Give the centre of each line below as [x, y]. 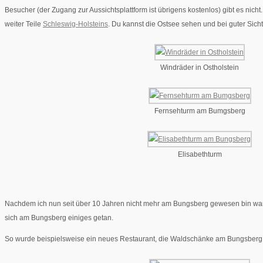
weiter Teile [24, 24]
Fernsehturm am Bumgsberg [200, 111]
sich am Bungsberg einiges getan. [59, 218]
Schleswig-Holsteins [75, 24]
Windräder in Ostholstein [200, 68]
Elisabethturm [200, 155]
